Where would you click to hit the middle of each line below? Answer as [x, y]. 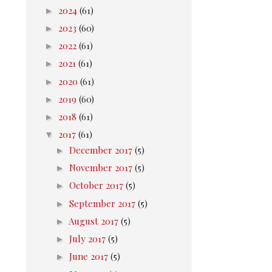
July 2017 [89, 239]
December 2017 [102, 150]
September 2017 [104, 203]
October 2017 [97, 185]
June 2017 [90, 257]
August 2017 [95, 221]
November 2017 [102, 168]
